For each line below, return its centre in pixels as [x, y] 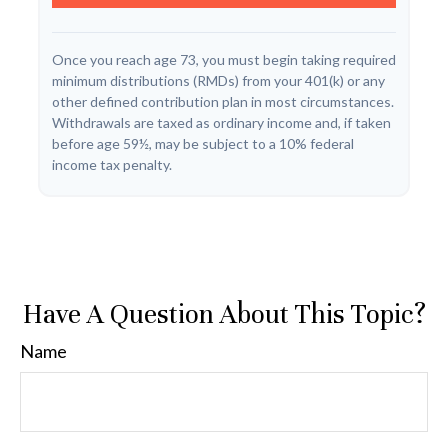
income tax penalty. [112, 164]
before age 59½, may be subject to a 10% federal [203, 143]
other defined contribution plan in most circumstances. [223, 101]
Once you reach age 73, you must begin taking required [224, 59]
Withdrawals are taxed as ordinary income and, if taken [221, 122]
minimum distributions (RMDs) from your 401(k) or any [218, 80]
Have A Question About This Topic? [224, 314]
